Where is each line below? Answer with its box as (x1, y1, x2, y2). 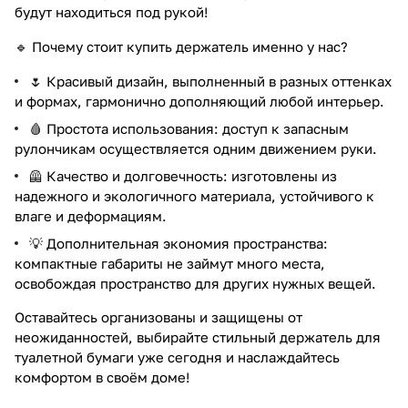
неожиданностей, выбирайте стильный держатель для (15, 328, 381, 345)
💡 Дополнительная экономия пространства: (29, 234, 328, 251)
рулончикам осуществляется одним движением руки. (15, 139, 377, 157)
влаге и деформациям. (15, 207, 167, 224)
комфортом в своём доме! (15, 368, 190, 385)
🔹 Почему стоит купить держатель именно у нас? (15, 37, 348, 55)
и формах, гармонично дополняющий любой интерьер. (15, 92, 384, 109)
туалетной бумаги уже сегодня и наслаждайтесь (15, 348, 340, 365)
